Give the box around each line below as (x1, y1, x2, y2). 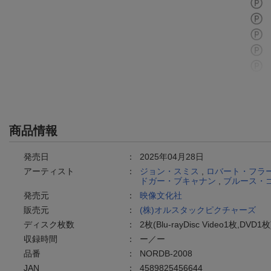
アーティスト (24, 166, 74, 177)
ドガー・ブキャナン (140, 176, 216, 186)
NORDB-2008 (140, 249, 192, 259)
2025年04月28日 (140, 152, 204, 162)
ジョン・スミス (140, 166, 199, 177)
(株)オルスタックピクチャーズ (140, 205, 256, 215)
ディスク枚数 (24, 220, 74, 230)
